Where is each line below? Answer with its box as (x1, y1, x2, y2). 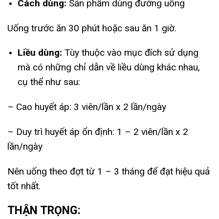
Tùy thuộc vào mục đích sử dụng (64, 47, 198, 59)
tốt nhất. (7, 180, 41, 192)
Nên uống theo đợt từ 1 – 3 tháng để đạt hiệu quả (7, 165, 210, 177)
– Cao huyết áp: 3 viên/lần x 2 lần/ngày (7, 101, 166, 113)
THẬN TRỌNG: (7, 204, 81, 218)
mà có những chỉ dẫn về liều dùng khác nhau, (17, 62, 200, 73)
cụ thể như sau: (17, 76, 80, 88)
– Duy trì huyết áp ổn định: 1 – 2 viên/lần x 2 (7, 126, 188, 137)
